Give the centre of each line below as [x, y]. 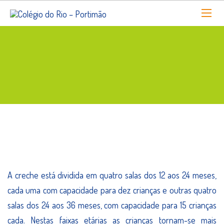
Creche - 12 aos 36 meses [112, 142]
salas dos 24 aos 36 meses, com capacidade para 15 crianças [112, 205]
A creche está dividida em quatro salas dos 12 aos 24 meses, [112, 175]
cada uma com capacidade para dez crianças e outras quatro [112, 190]
